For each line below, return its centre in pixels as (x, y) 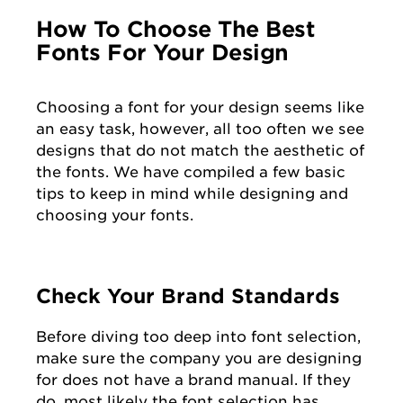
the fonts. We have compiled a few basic (191, 172)
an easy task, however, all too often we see (200, 129)
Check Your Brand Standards (188, 296)
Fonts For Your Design (162, 53)
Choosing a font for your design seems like (200, 107)
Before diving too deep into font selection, (198, 337)
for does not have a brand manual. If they (193, 380)
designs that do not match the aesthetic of (200, 151)
